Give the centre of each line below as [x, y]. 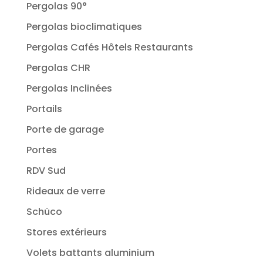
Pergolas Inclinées [69, 88]
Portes [41, 150]
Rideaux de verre [65, 191]
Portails [44, 109]
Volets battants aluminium [90, 252]
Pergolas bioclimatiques [84, 26]
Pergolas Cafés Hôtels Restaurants [109, 47]
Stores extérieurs [66, 232]
